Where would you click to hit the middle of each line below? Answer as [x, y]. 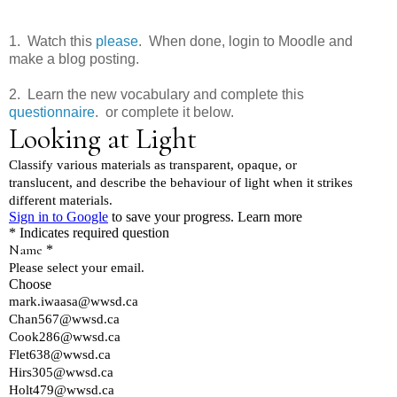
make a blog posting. [74, 58]
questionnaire [52, 112]
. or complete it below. [164, 112]
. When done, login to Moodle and [245, 41]
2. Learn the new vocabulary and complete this [156, 94]
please [117, 41]
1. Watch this [52, 41]
